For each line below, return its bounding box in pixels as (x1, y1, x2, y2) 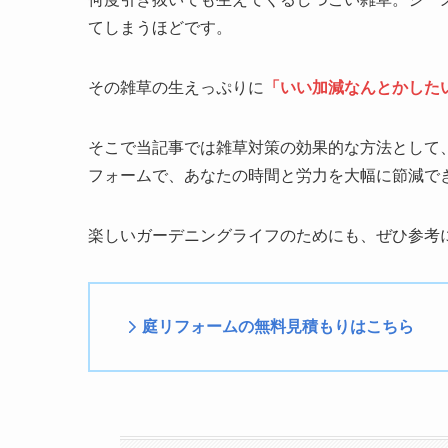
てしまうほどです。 (88, 18, 232, 36)
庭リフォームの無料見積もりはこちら (142, 317, 414, 335)
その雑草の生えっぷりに (88, 78, 264, 96)
